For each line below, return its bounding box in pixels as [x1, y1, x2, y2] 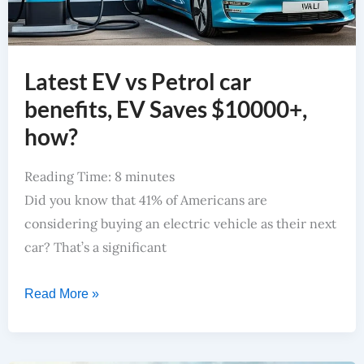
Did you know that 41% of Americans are [24, 191, 267, 208]
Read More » [24, 286, 99, 301]
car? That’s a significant [24, 238, 167, 255]
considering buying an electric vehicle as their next [24, 214, 336, 232]
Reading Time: [24, 167, 115, 184]
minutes [124, 167, 175, 184]
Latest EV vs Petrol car [24, 67, 251, 95]
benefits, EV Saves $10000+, [24, 94, 307, 123]
